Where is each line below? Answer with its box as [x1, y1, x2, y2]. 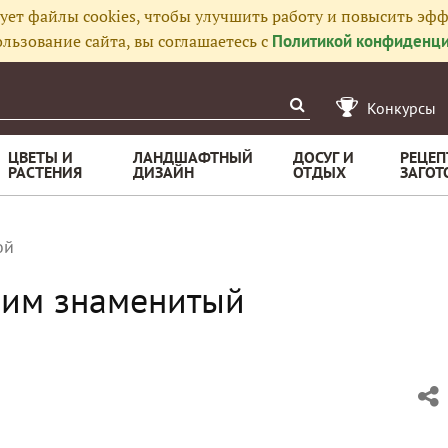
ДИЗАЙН [133, 162, 194, 182]
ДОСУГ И [293, 147, 354, 167]
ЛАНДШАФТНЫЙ [133, 147, 253, 167]
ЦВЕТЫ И [8, 147, 73, 167]
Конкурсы [367, 98, 436, 118]
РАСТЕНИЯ [8, 162, 82, 182]
